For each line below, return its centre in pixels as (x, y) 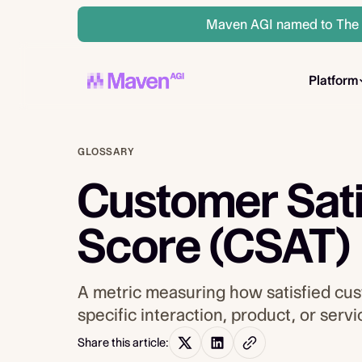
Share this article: (123, 343)
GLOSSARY (106, 152)
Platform (333, 80)
